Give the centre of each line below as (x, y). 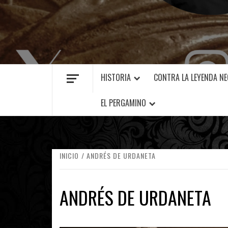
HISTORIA (116, 77)
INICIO (69, 155)
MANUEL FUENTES (91, 37)
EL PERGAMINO (123, 103)
